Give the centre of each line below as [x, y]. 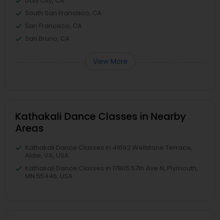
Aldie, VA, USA [47, 155]
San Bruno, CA [47, 39]
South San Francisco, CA [63, 13]
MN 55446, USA [49, 176]
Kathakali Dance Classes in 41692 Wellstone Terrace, [109, 148]
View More [110, 61]
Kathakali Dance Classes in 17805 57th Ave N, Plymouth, [111, 168]
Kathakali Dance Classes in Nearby [101, 116]
